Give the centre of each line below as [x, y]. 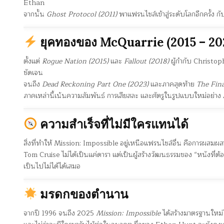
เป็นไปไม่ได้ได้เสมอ [52, 166]
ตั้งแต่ [33, 61]
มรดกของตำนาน [83, 194]
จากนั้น [35, 14]
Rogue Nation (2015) [75, 61]
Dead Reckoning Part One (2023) [95, 84]
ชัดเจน [33, 73]
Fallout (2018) [146, 61]
